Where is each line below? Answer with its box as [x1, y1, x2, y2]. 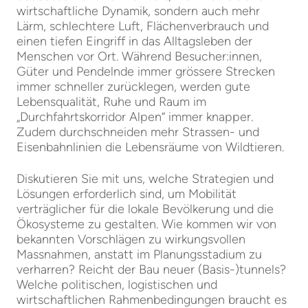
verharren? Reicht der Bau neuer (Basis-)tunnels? [16, 262, 286, 277]
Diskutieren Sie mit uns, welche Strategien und [16, 171, 274, 186]
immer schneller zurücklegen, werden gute [16, 79, 250, 94]
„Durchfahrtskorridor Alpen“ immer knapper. [16, 109, 253, 124]
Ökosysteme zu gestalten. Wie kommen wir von [16, 217, 276, 232]
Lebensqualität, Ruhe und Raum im [16, 94, 206, 109]
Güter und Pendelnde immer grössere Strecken [16, 64, 275, 79]
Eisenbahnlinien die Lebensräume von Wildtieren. [16, 140, 284, 155]
